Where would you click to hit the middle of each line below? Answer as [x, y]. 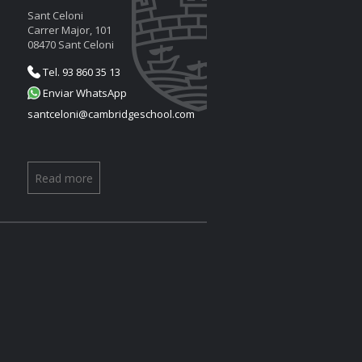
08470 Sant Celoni [71, 44]
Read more [64, 178]
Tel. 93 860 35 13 [80, 72]
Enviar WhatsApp [84, 93]
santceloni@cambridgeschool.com [111, 114]
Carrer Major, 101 [69, 30]
